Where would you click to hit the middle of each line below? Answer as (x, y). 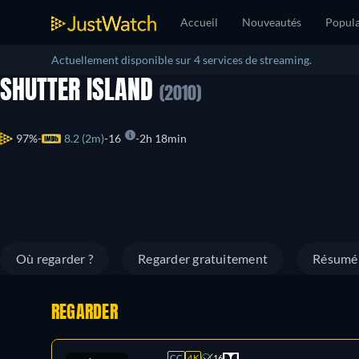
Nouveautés (272, 22)
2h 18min (163, 139)
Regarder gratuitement (203, 258)
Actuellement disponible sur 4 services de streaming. (182, 60)
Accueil (199, 22)
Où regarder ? (55, 258)
